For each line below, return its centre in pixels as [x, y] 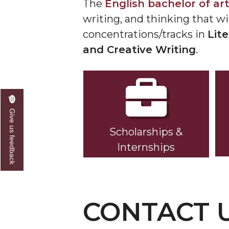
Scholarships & [146, 132]
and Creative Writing [139, 50]
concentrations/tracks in [145, 34]
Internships [146, 147]
